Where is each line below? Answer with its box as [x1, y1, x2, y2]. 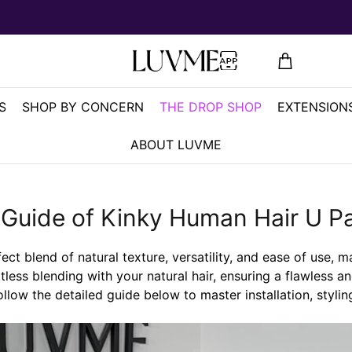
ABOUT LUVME [130, 137, 222, 152]
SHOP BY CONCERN [22, 99, 144, 115]
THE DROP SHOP [159, 99, 262, 115]
